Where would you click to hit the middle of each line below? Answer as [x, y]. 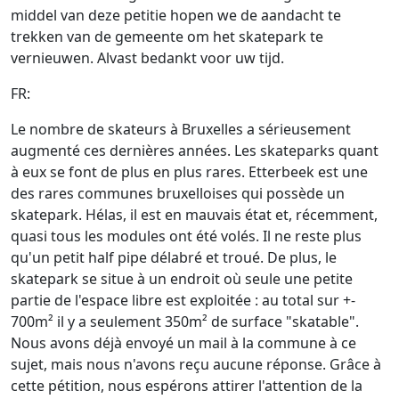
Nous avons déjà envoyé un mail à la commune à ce [183, 343]
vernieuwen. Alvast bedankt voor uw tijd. [147, 58]
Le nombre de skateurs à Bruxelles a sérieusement [181, 130]
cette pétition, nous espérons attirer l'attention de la [187, 386]
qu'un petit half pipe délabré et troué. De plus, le [174, 258]
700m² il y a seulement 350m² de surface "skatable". [185, 322]
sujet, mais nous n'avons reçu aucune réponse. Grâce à [196, 365]
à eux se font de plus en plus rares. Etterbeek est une [189, 172]
